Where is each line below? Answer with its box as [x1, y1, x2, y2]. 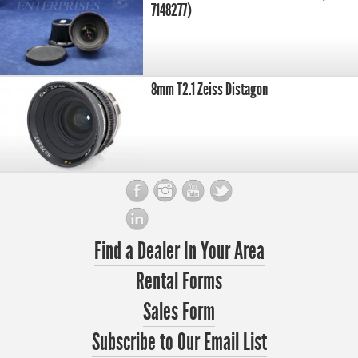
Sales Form [143, 297, 215, 327]
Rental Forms [136, 267, 222, 296]
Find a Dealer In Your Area [93, 237, 265, 266]
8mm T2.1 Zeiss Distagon [151, 78, 268, 100]
